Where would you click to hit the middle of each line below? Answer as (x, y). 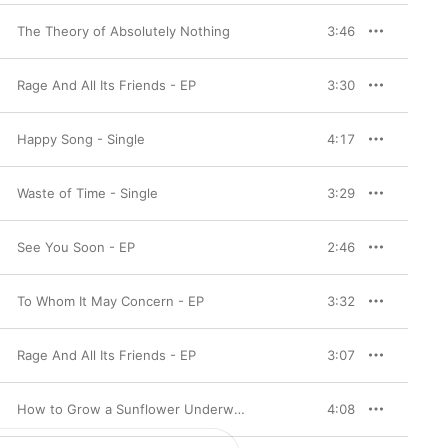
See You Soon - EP (76, 247)
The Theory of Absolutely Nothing (123, 31)
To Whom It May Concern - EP (110, 301)
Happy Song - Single (81, 139)
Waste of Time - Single (87, 193)
